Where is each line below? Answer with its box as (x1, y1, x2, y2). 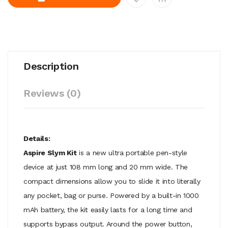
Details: (23, 134, 50, 142)
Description (23, 60, 79, 72)
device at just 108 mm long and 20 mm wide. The (23, 162, 188, 171)
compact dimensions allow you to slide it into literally (23, 177, 201, 185)
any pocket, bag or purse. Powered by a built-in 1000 (23, 191, 199, 199)
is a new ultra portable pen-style (76, 148, 187, 157)
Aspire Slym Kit (23, 148, 77, 157)
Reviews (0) (23, 87, 81, 99)
